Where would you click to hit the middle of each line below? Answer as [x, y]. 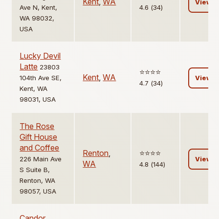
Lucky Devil [40, 56]
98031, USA [38, 99]
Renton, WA [38, 181]
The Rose [37, 126]
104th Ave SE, [41, 78]
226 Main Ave [41, 159]
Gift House [39, 137]
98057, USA [38, 191]
